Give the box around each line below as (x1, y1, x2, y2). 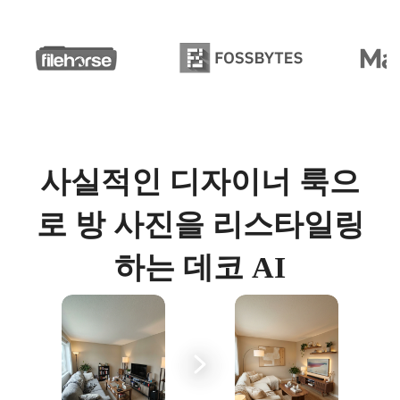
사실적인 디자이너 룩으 (40, 165, 360, 198)
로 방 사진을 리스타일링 (36, 208, 364, 241)
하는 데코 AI (114, 251, 286, 284)
